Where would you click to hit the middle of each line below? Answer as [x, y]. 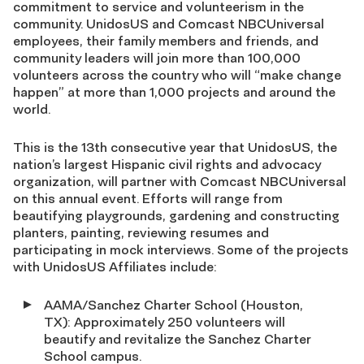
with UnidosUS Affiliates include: [115, 266]
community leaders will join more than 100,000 [157, 58]
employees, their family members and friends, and [166, 41]
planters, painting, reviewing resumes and [141, 232]
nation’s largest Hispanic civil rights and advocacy [167, 164]
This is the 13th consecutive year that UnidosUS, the [175, 147]
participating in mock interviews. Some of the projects [181, 249]
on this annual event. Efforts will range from [148, 198]
